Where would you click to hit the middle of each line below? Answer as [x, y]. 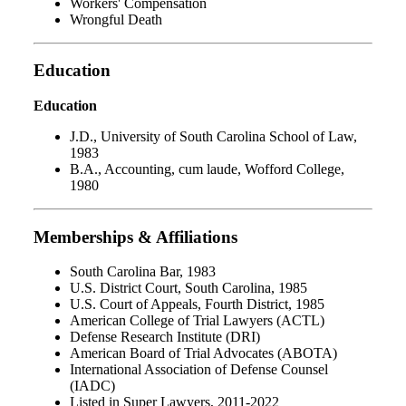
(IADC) [92, 386]
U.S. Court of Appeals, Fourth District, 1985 [197, 304]
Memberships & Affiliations [135, 237]
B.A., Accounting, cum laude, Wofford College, [207, 169]
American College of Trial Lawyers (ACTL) [197, 321]
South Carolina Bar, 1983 [143, 272]
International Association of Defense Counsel [199, 370]
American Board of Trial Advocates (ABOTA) [203, 353]
